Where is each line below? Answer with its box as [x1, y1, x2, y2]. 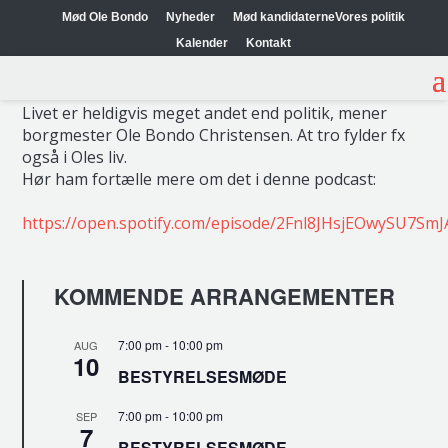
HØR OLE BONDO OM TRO [22, 23, 422, 68]
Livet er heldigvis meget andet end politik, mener [22, 102, 388, 124]
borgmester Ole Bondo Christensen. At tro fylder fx [22, 124, 406, 146]
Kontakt [245, 36, 291, 50]
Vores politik [334, 10, 405, 24]
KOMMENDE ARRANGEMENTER [54, 280, 396, 312]
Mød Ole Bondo [61, 10, 148, 24]
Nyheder [165, 10, 215, 24]
